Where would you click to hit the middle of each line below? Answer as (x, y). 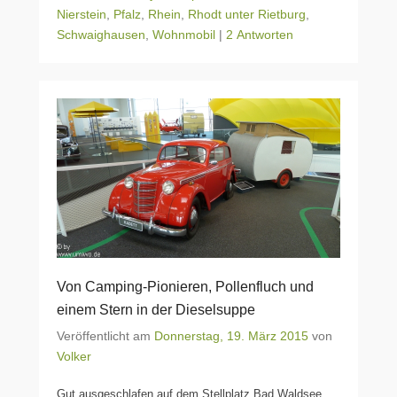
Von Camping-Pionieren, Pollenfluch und (185, 287)
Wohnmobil (184, 35)
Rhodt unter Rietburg (247, 14)
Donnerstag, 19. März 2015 (231, 336)
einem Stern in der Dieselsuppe (156, 310)
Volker (74, 356)
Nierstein (82, 14)
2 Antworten (260, 35)
